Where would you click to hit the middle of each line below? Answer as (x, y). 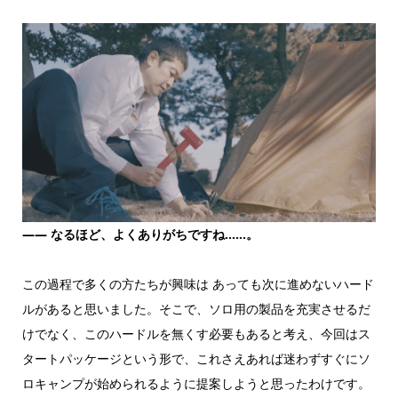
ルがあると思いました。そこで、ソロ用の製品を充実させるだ (196, 309)
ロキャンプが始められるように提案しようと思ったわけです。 (196, 384)
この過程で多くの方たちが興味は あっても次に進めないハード (198, 284)
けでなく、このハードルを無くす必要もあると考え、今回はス (196, 334)
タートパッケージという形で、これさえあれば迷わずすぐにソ (196, 359)
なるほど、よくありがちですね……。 (152, 235)
